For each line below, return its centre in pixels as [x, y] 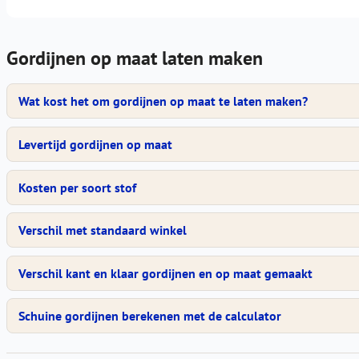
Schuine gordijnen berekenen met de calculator [150, 316]
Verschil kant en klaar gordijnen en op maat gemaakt [166, 273]
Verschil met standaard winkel [103, 230]
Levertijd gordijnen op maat [96, 144]
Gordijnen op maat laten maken [135, 58]
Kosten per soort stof [78, 187]
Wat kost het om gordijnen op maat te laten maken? [163, 101]
